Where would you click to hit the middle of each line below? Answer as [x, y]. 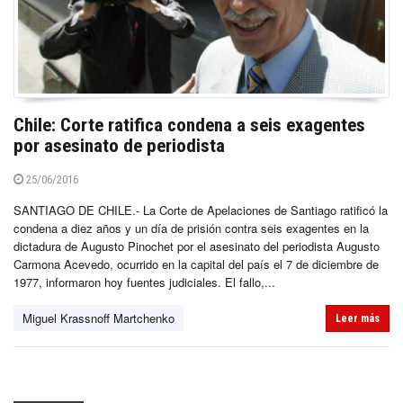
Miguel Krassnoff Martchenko [99, 318]
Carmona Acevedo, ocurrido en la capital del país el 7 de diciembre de [196, 264]
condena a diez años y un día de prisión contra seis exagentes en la [191, 228]
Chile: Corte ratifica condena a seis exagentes [189, 125]
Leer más [358, 318]
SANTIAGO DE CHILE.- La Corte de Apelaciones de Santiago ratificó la [201, 210]
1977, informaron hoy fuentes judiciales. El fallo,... [144, 282]
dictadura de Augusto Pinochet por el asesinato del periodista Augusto [197, 246]
